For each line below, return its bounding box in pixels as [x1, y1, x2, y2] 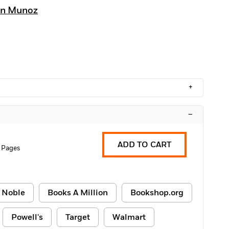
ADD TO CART [118, 139, 171, 150]
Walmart [112, 212, 146, 223]
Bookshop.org [130, 187, 184, 198]
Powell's [11, 212, 43, 223]
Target [65, 212, 90, 223]
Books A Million [48, 187, 108, 198]
